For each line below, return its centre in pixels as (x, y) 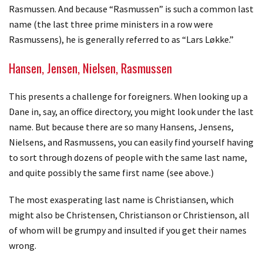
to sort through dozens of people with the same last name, (128, 157)
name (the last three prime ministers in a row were (111, 24)
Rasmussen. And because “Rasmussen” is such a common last (131, 9)
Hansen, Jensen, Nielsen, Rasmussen (90, 68)
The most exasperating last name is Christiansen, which (121, 199)
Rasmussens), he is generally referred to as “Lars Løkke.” (121, 39)
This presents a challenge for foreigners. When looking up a (128, 96)
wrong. (23, 245)
